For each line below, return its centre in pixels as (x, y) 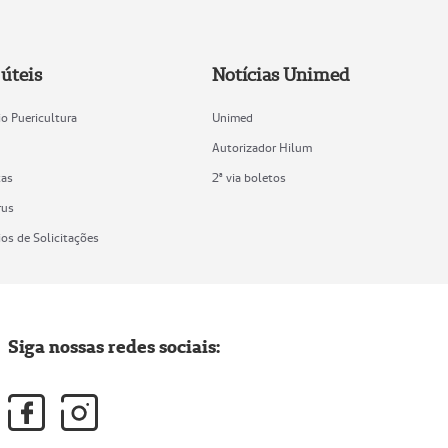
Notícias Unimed (280, 75)
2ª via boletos (248, 178)
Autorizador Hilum (261, 148)
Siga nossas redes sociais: (114, 347)
